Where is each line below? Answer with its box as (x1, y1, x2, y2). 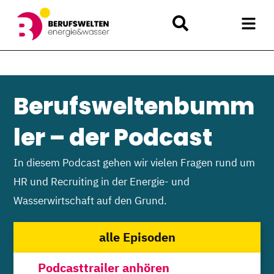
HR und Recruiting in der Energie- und (13, 174, 190, 189)
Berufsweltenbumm (13, 90, 255, 123)
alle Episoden (98, 229, 176, 246)
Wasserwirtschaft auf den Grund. (13, 193, 168, 208)
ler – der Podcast (13, 121, 213, 154)
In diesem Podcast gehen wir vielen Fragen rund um (13, 155, 256, 170)
